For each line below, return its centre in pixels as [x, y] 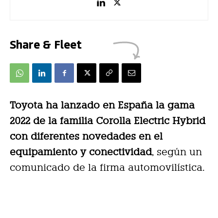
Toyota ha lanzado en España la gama [102, 105]
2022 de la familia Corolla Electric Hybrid [108, 121]
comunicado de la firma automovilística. [107, 168]
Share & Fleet [46, 44]
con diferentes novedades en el [86, 136]
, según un [177, 152]
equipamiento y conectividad [81, 152]
